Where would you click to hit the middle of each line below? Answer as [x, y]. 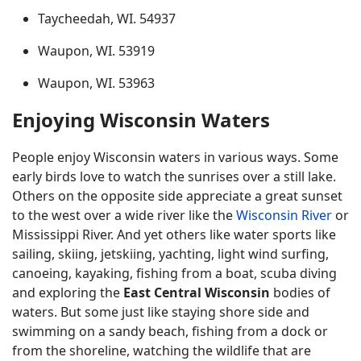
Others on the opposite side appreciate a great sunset [177, 196]
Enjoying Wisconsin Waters [141, 120]
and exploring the [68, 293]
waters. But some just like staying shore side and [161, 312]
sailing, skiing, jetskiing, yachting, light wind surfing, [170, 254]
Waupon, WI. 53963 [96, 83]
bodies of [300, 293]
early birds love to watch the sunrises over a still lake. [174, 176]
